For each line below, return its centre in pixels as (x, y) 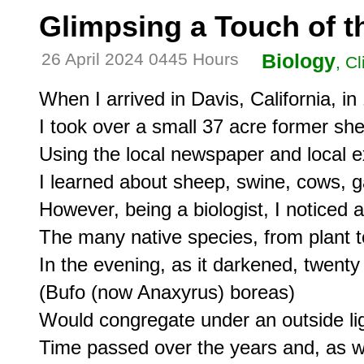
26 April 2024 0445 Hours (140, 60)
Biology (299, 61)
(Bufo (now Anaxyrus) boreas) (167, 292)
